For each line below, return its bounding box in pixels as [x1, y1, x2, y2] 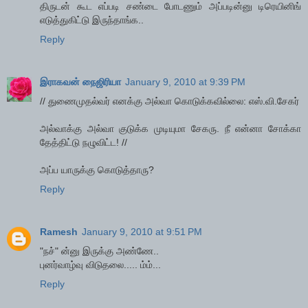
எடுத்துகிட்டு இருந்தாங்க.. [40, 14, 144, 25]
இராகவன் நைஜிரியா [40, 76, 121, 87]
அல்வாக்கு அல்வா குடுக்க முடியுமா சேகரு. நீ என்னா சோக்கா [40, 122, 301, 134]
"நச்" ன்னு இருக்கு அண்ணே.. [40, 245, 159, 256]
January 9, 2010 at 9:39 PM [125, 76, 245, 87]
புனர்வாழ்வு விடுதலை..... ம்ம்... [40, 258, 161, 270]
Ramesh [40, 225, 78, 237]
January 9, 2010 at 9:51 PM [82, 225, 202, 237]
